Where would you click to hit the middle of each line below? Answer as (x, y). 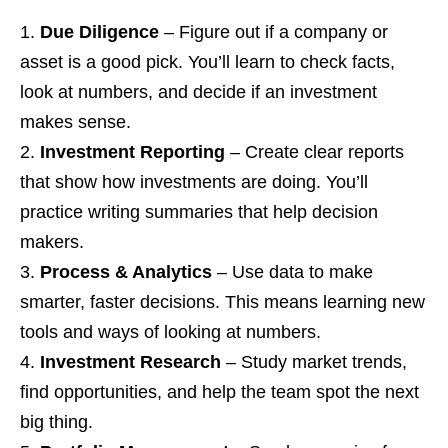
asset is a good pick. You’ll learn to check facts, (207, 62)
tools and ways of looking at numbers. (170, 332)
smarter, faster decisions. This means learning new (222, 302)
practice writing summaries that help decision (199, 212)
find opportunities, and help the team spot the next (219, 392)
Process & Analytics (126, 272)
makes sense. (75, 122)
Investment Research (130, 362)
